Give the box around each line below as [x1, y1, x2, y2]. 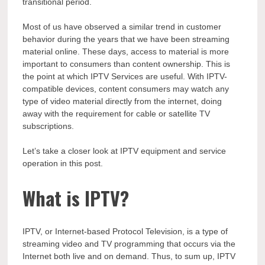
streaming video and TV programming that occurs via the [22, 239, 236, 249]
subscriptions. [22, 121, 75, 131]
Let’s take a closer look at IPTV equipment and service [22, 146, 227, 156]
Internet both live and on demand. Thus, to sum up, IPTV [22, 251, 236, 261]
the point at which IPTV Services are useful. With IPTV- [22, 72, 228, 81]
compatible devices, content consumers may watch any [22, 84, 230, 93]
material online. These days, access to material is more [22, 47, 230, 56]
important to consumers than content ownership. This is [22, 59, 231, 69]
